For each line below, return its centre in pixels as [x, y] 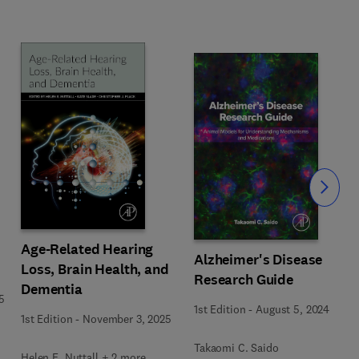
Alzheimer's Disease [258, 259]
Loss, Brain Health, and [95, 269]
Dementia [52, 289]
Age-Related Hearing [87, 249]
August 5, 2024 [293, 309]
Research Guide [244, 279]
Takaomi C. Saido [236, 347]
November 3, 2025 [127, 319]
